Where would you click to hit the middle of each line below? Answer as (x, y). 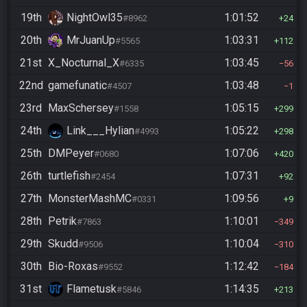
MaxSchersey (81, 108)
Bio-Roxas (73, 267)
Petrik (62, 221)
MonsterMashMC (90, 199)
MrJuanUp (91, 40)
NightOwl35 (95, 18)
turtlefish (69, 176)
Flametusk (91, 289)
